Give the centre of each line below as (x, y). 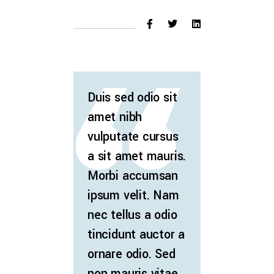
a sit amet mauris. (137, 157)
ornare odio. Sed (131, 254)
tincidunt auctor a (136, 235)
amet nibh (115, 117)
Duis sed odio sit (132, 98)
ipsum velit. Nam (133, 196)
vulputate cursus (133, 137)
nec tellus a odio (132, 215)
